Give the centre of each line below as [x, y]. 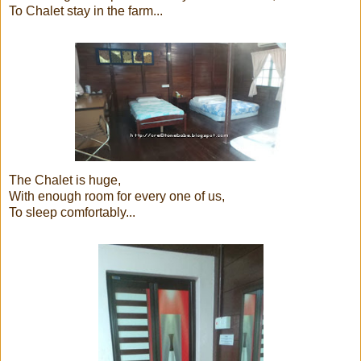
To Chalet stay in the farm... [86, 10]
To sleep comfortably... [72, 212]
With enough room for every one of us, [117, 196]
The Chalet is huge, [65, 180]
